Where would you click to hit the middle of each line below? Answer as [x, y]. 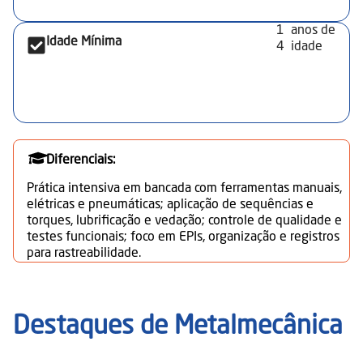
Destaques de [90, 327]
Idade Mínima [84, 42]
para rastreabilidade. [84, 254]
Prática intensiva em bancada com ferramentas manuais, [184, 189]
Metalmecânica [258, 327]
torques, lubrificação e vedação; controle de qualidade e [184, 221]
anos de [314, 31]
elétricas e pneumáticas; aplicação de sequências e [170, 205]
